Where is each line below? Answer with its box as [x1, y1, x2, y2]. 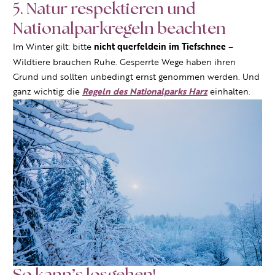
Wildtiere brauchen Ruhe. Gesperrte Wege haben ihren [13, 56, 236, 68]
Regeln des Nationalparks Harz [82, 86, 207, 98]
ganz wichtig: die [13, 86, 82, 98]
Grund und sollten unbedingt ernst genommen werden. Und [13, 71, 260, 83]
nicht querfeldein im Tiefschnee [94, 41, 226, 53]
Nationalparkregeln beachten [13, 20, 226, 39]
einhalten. [207, 86, 250, 98]
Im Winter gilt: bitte [13, 41, 94, 53]
